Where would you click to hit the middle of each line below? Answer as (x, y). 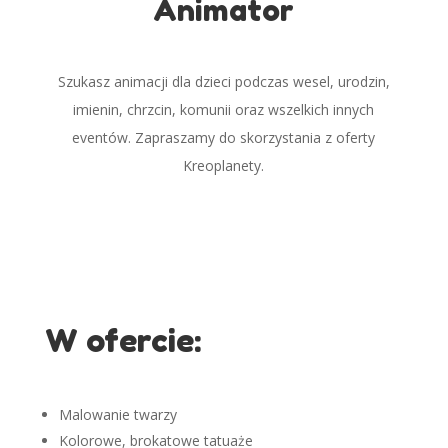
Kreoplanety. (224, 166)
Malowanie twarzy (117, 415)
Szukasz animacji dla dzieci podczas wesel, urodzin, (223, 82)
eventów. (104, 138)
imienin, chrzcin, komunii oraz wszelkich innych (224, 110)
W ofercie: (122, 341)
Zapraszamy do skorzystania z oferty (255, 138)
